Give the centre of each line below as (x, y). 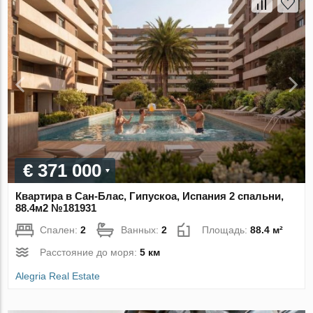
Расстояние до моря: (90, 253)
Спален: (60, 230)
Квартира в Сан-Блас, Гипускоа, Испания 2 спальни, (150, 196)
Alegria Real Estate (58, 276)
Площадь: (226, 230)
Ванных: (141, 230)
